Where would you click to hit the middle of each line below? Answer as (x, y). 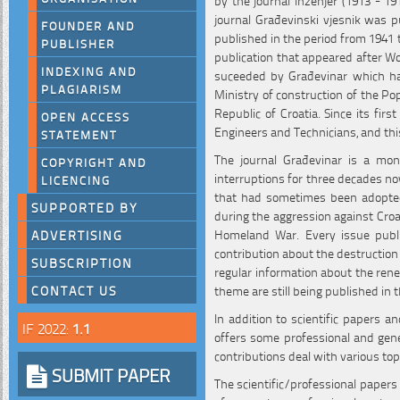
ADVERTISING (77, 235)
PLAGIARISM (82, 88)
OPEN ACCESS (86, 116)
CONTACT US (74, 290)
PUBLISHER (78, 43)
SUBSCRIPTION (82, 262)
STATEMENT (79, 134)
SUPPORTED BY (85, 207)
